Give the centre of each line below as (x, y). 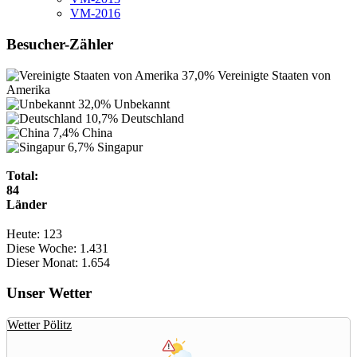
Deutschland (153, 118)
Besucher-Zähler (62, 45)
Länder (27, 204)
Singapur (120, 147)
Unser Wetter (51, 293)
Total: (22, 175)
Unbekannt (142, 104)
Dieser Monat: (42, 262)
